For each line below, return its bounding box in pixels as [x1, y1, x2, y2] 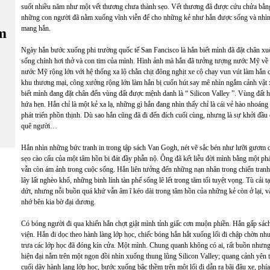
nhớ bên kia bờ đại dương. [21, 197, 99, 206]
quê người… [21, 121, 57, 130]
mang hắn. [21, 24, 52, 33]
